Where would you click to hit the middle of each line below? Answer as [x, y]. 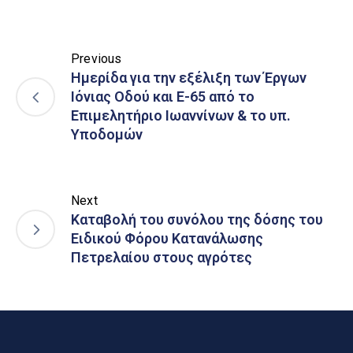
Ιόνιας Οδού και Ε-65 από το [163, 97]
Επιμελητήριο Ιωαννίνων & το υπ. [181, 116]
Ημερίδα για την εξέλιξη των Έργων [189, 78]
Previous [97, 59]
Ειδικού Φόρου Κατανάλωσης [167, 239]
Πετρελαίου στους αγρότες [162, 258]
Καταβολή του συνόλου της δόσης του [197, 220]
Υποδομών [107, 135]
